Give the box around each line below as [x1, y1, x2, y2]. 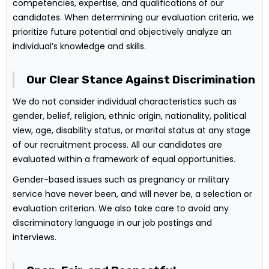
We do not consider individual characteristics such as [13, 95, 237, 107]
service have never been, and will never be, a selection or [13, 187, 252, 200]
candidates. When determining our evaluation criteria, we [13, 11, 254, 23]
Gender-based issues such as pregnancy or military [13, 173, 229, 186]
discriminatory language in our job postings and [13, 216, 212, 229]
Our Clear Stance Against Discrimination [26, 73, 255, 86]
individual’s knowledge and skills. [13, 40, 146, 52]
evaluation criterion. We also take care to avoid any [13, 202, 229, 214]
